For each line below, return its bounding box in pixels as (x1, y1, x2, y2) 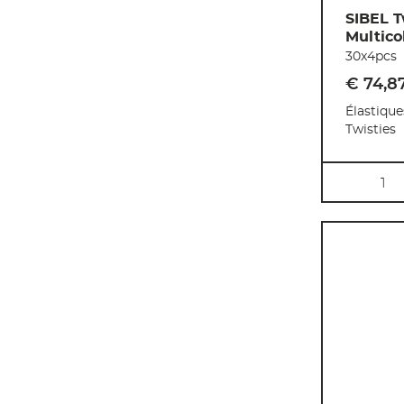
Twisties (345, 123, 396, 136)
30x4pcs (345, 50, 397, 63)
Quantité (323, 166, 388, 181)
